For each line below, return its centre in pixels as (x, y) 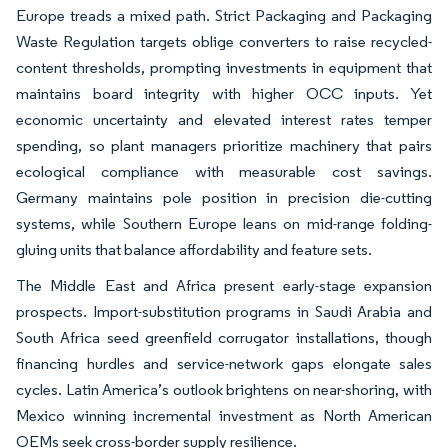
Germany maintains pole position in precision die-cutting (224, 197)
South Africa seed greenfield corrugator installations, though (224, 337)
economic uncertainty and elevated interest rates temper (224, 119)
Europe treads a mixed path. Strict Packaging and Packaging (224, 15)
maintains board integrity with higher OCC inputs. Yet (224, 93)
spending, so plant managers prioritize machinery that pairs (224, 145)
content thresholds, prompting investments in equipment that (224, 67)
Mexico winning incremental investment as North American (224, 415)
